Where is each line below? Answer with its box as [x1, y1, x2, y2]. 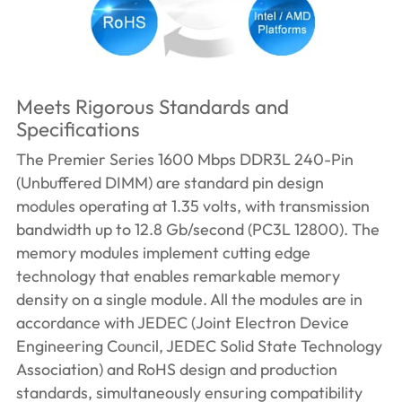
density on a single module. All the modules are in [15, 289, 363, 310]
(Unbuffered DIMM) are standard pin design [15, 172, 324, 194]
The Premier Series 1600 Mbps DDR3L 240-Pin [15, 149, 354, 170]
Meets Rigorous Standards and [15, 93, 289, 119]
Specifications [15, 116, 140, 142]
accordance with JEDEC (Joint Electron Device [15, 312, 349, 334]
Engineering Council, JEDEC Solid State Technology [15, 336, 382, 357]
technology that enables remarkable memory [15, 266, 340, 287]
